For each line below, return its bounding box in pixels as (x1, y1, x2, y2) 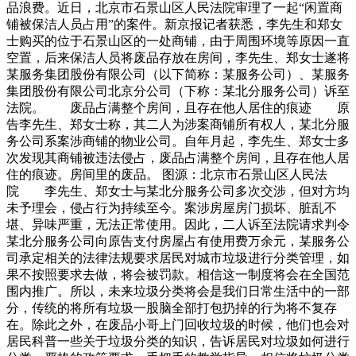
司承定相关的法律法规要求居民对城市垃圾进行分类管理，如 (6, 251, 350, 265)
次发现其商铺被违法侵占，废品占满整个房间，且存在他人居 (6, 151, 350, 165)
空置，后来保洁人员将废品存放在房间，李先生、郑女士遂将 (6, 51, 350, 65)
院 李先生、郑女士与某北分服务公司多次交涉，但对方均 (6, 184, 350, 199)
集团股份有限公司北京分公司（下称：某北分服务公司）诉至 (6, 84, 350, 99)
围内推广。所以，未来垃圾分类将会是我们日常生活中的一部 (6, 284, 350, 299)
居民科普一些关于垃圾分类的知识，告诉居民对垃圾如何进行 (6, 335, 350, 349)
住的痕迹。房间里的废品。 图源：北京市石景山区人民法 (6, 168, 327, 182)
